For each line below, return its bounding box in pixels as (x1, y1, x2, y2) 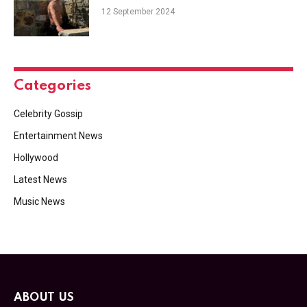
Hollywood (14, 151, 58, 163)
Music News (14, 195, 65, 207)
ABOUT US (14, 291, 75, 304)
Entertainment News (14, 130, 103, 141)
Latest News (14, 173, 67, 185)
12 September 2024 (101, 6, 175, 16)
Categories (14, 78, 91, 93)
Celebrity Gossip (14, 108, 83, 119)
